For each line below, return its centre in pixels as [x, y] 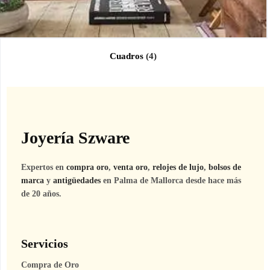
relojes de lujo [178, 167]
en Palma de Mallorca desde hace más [171, 180]
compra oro [87, 167]
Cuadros [127, 56]
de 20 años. [41, 193]
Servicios [45, 243]
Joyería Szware [75, 137]
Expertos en [44, 167]
